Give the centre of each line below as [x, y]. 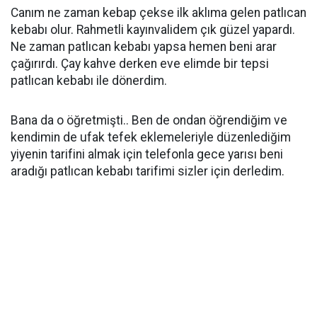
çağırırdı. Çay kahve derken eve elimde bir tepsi [140, 64]
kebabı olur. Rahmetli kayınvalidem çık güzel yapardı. [153, 30]
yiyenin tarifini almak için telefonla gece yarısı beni [147, 154]
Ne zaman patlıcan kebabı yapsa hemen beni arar [144, 47]
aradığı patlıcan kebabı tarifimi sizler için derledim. [148, 171]
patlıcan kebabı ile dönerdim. [89, 81]
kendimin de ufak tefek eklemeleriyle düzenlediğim [151, 137]
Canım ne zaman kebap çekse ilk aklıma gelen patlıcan [158, 13]
